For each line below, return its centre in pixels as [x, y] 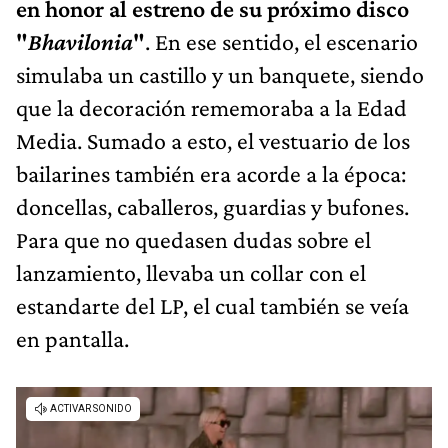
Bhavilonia [80, 42]
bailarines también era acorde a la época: [211, 174]
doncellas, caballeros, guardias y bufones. [212, 207]
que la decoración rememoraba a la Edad [211, 108]
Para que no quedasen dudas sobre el [193, 240]
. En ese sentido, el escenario [281, 42]
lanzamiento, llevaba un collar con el [191, 273]
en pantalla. [72, 339]
